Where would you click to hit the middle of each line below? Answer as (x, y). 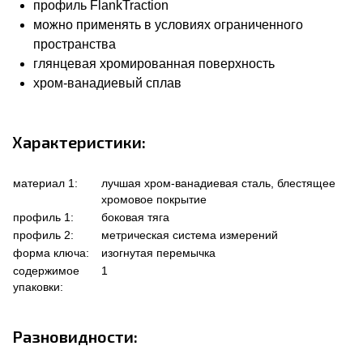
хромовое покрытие (154, 200)
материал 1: (45, 184)
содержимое (46, 271)
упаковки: (38, 287)
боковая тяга (135, 218)
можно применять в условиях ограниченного (168, 25)
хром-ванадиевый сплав (107, 83)
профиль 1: (43, 218)
